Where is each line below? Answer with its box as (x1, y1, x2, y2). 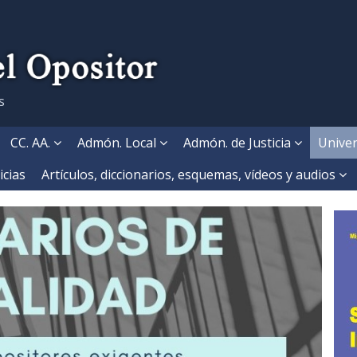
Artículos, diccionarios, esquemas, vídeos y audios (41, 165, 339, 183)
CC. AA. (10, 133, 53, 151)
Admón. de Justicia (183, 133, 294, 151)
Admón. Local (77, 133, 159, 151)
